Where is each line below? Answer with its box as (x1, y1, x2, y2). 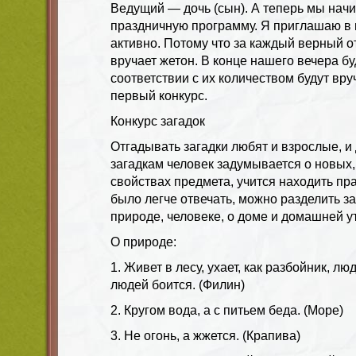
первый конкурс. (110, 88, 207, 103)
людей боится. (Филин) (110, 277, 245, 292)
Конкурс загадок (110, 114, 205, 128)
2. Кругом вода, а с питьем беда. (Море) (110, 303, 343, 317)
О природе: (110, 234, 176, 249)
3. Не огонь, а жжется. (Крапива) (110, 328, 300, 342)
